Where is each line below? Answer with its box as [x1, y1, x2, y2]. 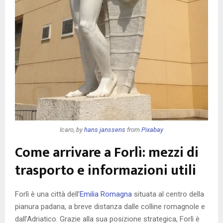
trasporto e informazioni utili [15, 159, 196, 183]
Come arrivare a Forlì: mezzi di [15, 141, 199, 165]
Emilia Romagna [80, 190, 132, 199]
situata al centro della [132, 190, 204, 199]
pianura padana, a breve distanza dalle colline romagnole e [15, 202, 205, 212]
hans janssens [84, 125, 125, 133]
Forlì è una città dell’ [15, 190, 80, 199]
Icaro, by [60, 125, 84, 133]
